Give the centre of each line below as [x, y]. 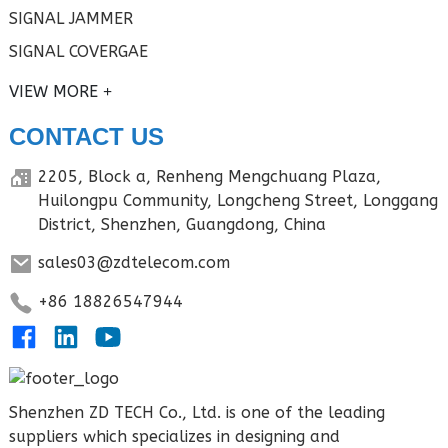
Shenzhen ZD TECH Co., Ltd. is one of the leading [196, 413]
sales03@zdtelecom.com [133, 263]
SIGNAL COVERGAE [78, 52]
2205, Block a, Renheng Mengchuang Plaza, [209, 177]
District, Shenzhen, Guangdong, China [181, 225]
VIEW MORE [53, 92]
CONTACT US [86, 137]
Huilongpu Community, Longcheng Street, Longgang [237, 201]
